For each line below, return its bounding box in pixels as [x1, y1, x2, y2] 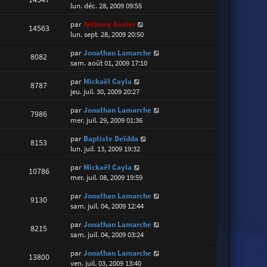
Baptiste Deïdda [83, 133, 139, 144]
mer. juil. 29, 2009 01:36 [70, 114, 143, 125]
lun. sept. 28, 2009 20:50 [70, 29, 144, 39]
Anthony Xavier [83, 18, 136, 29]
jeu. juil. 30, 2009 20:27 [70, 86, 140, 97]
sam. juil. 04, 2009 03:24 [70, 229, 144, 240]
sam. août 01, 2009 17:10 [70, 57, 148, 68]
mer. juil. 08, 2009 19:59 [70, 172, 143, 182]
